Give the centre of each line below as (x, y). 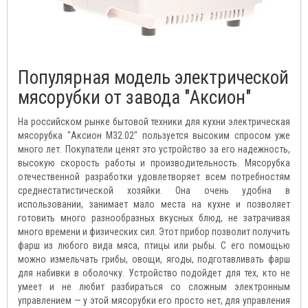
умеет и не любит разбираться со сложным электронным (154, 287)
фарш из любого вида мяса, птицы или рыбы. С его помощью (154, 246)
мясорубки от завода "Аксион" (134, 98)
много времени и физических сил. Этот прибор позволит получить (154, 232)
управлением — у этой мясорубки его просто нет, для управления (154, 301)
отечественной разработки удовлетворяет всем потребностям (154, 177)
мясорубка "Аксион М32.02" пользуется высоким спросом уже (154, 136)
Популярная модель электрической (153, 78)
